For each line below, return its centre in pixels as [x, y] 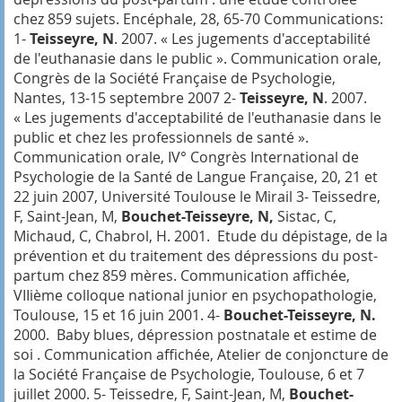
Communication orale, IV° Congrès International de [186, 157]
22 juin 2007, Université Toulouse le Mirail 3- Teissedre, [197, 196]
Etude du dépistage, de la [301, 236]
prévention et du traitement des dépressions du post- [196, 255]
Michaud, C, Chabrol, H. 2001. [114, 236]
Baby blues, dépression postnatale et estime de [215, 334]
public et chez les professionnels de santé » [159, 137]
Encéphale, [160, 18]
